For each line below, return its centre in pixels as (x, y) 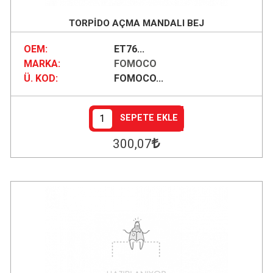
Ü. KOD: (41, 79)
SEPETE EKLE (149, 118)
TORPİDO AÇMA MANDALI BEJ (136, 23)
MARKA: (42, 64)
